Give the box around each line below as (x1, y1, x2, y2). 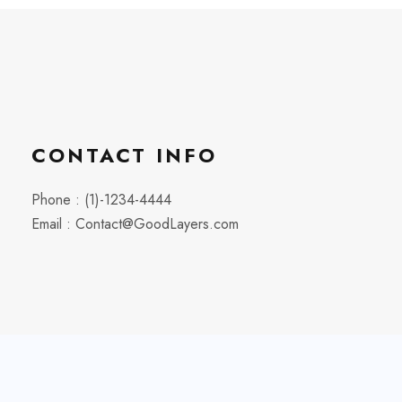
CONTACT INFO (31, 141, 217, 170)
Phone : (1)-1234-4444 (31, 189, 171, 210)
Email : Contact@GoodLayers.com (31, 214, 239, 234)
